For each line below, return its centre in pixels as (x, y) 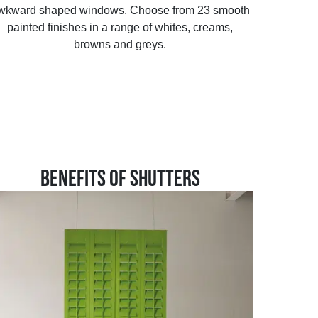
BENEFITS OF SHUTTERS (120, 179)
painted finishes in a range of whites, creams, (120, 28)
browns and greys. (120, 45)
